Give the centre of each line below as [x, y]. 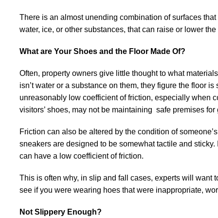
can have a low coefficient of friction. [82, 156]
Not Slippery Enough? [61, 212]
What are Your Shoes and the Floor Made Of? [102, 51]
